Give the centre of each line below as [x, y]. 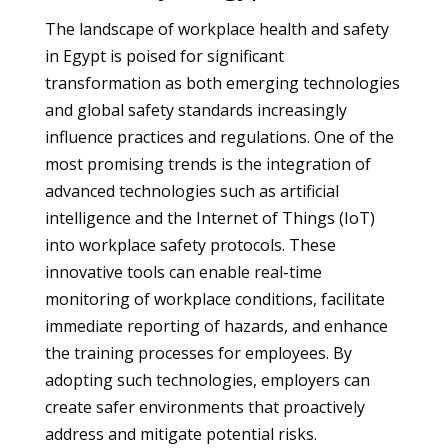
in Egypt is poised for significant [164, 56]
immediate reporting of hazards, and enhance [216, 326]
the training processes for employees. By [198, 353]
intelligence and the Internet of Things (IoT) [209, 218]
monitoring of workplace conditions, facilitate [214, 299]
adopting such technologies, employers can [207, 380]
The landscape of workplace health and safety [216, 29]
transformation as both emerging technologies [222, 83]
